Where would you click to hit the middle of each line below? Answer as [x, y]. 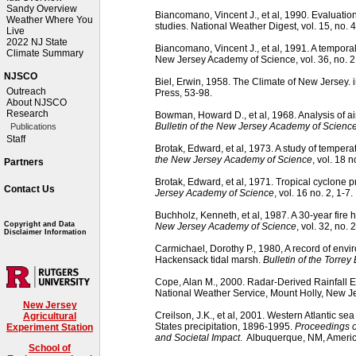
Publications [33, 126]
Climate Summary [45, 53]
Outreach [26, 91]
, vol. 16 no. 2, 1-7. [313, 193]
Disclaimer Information [45, 232]
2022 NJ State [37, 42]
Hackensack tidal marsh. [209, 259]
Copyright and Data [39, 224]
